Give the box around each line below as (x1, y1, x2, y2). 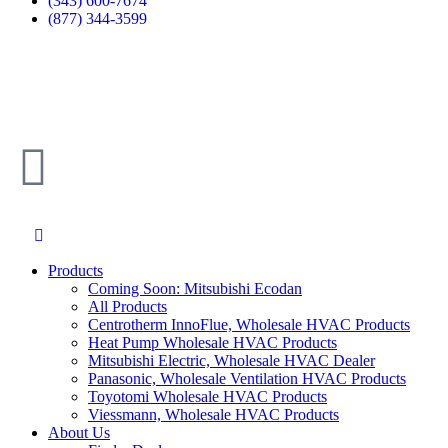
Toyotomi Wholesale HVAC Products (88, 387, 327, 405)
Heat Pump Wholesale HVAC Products (88, 333, 337, 351)
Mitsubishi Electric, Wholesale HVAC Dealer (88, 351, 375, 369)
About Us (48, 423, 110, 441)
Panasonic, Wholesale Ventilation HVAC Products (88, 369, 406, 387)
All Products (88, 297, 167, 315)
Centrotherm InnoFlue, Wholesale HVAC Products (88, 315, 410, 333)
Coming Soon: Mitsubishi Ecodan (88, 279, 302, 297)
